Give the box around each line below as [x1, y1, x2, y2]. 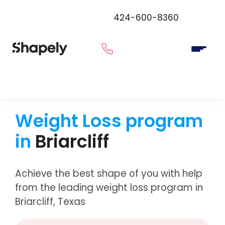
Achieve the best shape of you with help [15, 166, 202, 180]
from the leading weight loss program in [15, 180, 203, 194]
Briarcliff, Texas [15, 194, 85, 208]
